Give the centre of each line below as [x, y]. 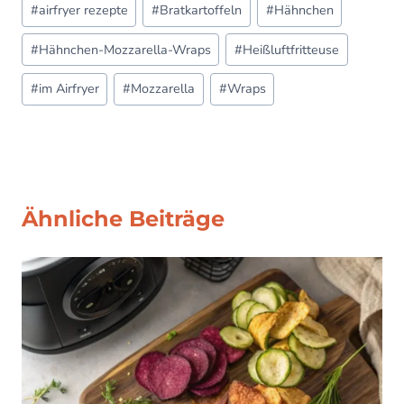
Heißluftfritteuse [291, 49]
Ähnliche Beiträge [123, 219]
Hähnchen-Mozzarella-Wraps [124, 49]
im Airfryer [69, 89]
